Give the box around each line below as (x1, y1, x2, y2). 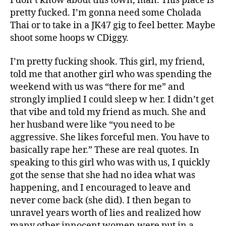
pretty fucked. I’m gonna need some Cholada (10, 7, 201, 19)
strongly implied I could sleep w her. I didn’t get (10, 94, 214, 105)
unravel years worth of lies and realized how (10, 207, 201, 219)
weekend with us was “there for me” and (10, 81, 185, 93)
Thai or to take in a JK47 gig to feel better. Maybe (10, 19, 215, 31)
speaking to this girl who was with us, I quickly (10, 157, 210, 168)
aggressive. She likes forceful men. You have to (10, 132, 209, 143)
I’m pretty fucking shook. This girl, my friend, (10, 56, 205, 68)
